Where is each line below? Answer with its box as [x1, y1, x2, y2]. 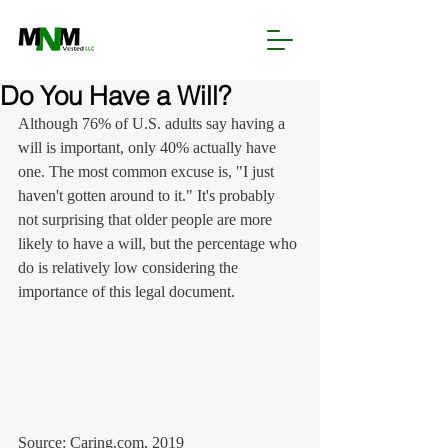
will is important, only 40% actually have [18, 139, 280, 156]
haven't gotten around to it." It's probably [18, 187, 279, 204]
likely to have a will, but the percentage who [18, 235, 301, 252]
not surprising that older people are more [18, 211, 276, 228]
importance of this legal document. [18, 283, 235, 300]
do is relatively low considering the [18, 259, 242, 276]
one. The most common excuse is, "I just [18, 163, 278, 180]
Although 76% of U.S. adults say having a [18, 115, 289, 132]
